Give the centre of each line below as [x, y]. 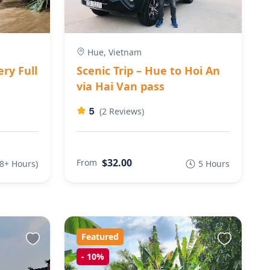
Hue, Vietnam [113, 52]
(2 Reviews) [121, 111]
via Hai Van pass [120, 86]
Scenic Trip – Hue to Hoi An [148, 70]
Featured [100, 236]
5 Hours [214, 163]
